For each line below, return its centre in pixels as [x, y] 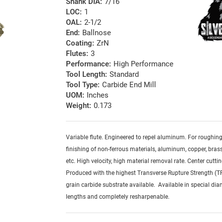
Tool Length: [87, 75]
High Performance [144, 64]
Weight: [79, 106]
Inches [98, 95]
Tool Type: [83, 85]
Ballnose [97, 33]
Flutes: [77, 54]
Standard [124, 75]
